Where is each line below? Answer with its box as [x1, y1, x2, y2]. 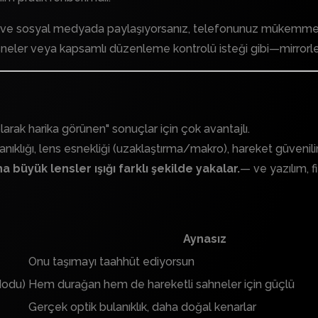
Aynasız [183, 232, 226, 246]
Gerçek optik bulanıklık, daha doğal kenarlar [28, 300, 256, 314]
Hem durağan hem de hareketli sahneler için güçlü [28, 278, 295, 292]
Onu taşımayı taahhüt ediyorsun [28, 255, 194, 269]
